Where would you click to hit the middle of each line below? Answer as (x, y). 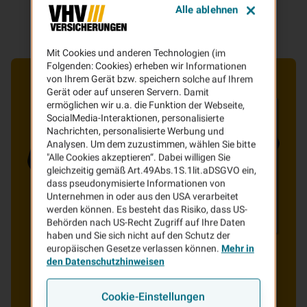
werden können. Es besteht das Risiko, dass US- (147, 209)
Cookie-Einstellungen (153, 297)
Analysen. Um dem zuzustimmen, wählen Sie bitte (151, 144)
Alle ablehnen (207, 10)
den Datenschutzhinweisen (105, 261)
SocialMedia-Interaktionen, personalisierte (135, 118)
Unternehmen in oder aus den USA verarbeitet (142, 196)
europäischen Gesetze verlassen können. (134, 248)
